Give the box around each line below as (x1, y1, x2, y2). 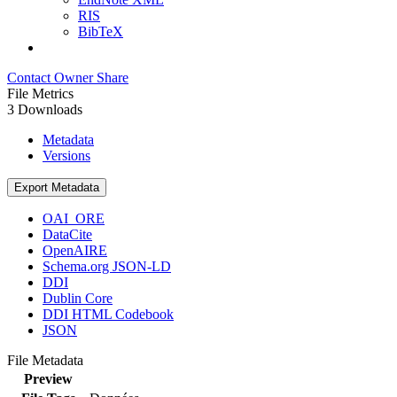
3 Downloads (7, 101, 82, 117)
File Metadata (7, 352, 90, 368)
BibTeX (78, 23, 123, 39)
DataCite (43, 226, 92, 242)
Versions (43, 147, 90, 163)
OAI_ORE (43, 210, 105, 226)
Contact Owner (7, 69, 97, 85)
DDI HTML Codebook (43, 306, 174, 322)
